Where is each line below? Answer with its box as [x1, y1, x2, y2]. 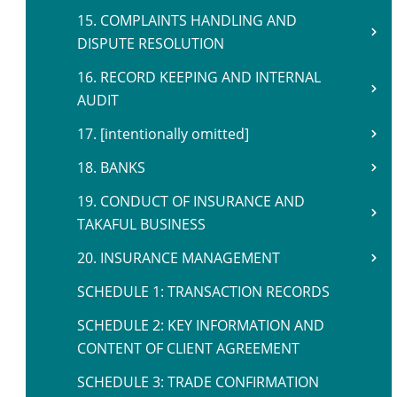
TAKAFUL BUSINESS [77, 214, 206, 234]
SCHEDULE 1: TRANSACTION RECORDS [77, 282, 330, 301]
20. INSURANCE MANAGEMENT [77, 248, 280, 268]
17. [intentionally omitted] [77, 124, 249, 144]
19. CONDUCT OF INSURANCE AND [77, 191, 305, 211]
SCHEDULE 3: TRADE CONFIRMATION [77, 372, 319, 392]
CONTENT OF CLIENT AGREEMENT [77, 339, 300, 358]
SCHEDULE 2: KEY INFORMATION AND [77, 315, 324, 335]
